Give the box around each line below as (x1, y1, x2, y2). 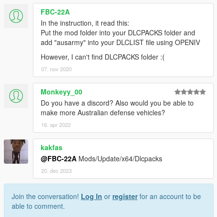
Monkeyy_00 (41, 86, 82, 96)
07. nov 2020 (41, 64, 72, 73)
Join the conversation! (12, 191, 81, 201)
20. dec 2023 (41, 166, 72, 174)
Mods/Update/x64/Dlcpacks (77, 153, 162, 163)
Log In (81, 191, 102, 201)
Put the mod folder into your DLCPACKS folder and (41, 27, 195, 37)
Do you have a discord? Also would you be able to (41, 97, 194, 108)
